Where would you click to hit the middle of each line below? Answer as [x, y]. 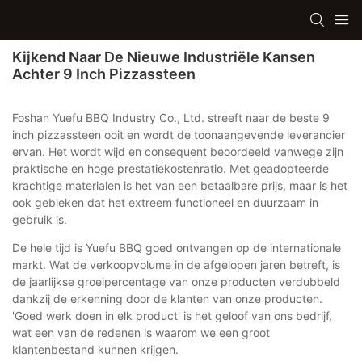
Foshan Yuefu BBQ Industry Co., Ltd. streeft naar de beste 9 [171, 117]
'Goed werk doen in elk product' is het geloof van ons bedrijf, [172, 315]
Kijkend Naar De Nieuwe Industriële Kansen [164, 57]
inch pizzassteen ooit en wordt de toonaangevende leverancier [179, 134]
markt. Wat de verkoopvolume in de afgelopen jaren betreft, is [176, 264]
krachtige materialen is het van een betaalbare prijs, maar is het [180, 185]
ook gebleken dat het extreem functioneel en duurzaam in [165, 202]
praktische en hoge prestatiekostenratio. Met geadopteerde [170, 168]
